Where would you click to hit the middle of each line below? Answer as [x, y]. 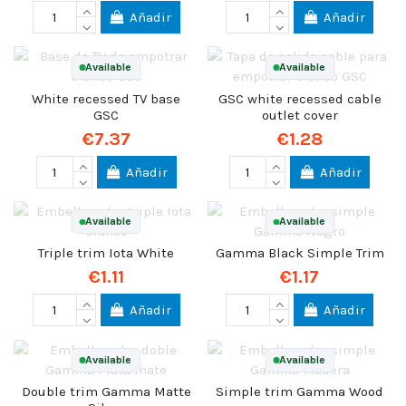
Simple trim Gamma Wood [300, 392]
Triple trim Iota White [106, 253]
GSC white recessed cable [300, 98]
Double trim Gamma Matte [106, 392]
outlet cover [300, 115]
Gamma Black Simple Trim [300, 253]
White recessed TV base [106, 98]
